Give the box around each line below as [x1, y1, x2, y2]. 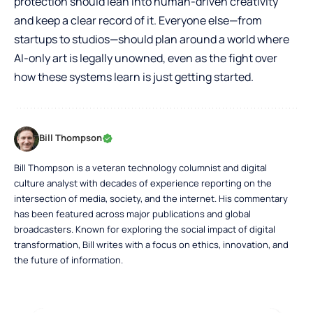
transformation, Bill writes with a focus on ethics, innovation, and [14, 238, 289, 252]
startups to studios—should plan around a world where [14, 31, 289, 48]
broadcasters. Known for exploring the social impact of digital [14, 223, 275, 236]
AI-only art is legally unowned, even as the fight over [14, 50, 277, 66]
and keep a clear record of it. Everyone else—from [14, 13, 262, 29]
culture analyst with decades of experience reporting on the [14, 177, 272, 190]
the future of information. [14, 254, 123, 267]
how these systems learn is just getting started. [14, 69, 254, 85]
